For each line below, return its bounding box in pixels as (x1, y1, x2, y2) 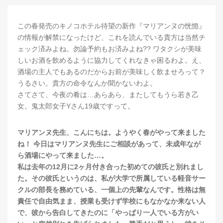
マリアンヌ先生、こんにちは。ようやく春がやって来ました (17, 128, 206, 136)
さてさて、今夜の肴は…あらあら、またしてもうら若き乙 (17, 90, 199, 99)
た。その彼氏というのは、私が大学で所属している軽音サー (17, 174, 206, 182)
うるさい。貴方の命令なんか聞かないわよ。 (17, 79, 157, 87)
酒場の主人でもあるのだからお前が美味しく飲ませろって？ (17, 67, 206, 76)
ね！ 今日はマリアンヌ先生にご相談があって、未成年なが (17, 139, 201, 148)
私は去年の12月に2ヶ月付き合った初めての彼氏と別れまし (17, 162, 204, 171)
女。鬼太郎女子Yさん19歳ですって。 (17, 102, 134, 110)
